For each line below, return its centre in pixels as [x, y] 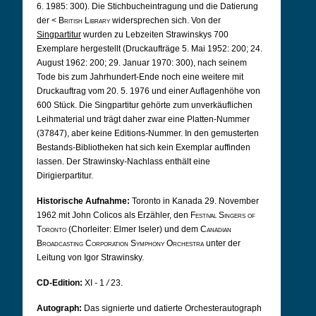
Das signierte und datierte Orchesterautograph [173, 308]
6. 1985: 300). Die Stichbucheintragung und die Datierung [147, 6]
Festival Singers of [223, 215]
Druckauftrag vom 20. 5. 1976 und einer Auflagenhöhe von [148, 91]
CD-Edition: [60, 283]
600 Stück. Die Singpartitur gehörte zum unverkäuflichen [145, 105]
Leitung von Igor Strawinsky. [90, 257]
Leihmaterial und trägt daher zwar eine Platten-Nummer [143, 119]
